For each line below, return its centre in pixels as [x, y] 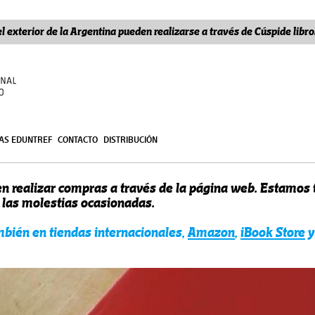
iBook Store [273, 233]
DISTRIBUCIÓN [130, 139]
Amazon [211, 233]
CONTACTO [78, 139]
